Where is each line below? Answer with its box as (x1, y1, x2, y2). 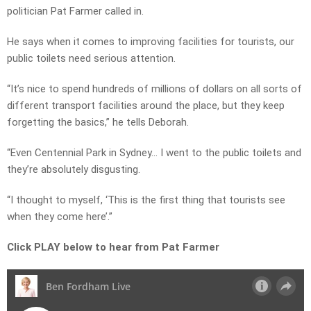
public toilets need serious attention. (7, 52, 176, 65)
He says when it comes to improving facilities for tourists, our (7, 35, 294, 49)
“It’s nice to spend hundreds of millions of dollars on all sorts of (7, 83, 302, 96)
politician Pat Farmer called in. (7, 5, 144, 18)
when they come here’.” (7, 210, 112, 224)
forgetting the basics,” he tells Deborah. (7, 116, 189, 129)
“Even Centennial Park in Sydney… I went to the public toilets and (7, 146, 301, 160)
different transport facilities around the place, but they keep (7, 99, 285, 112)
